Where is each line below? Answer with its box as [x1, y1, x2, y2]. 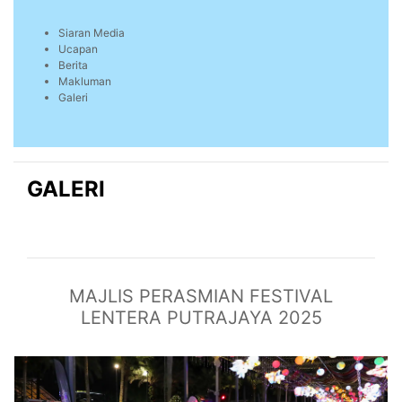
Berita [58, 58, 88, 73]
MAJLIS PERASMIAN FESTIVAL [69, 285, 333, 308]
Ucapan [58, 42, 98, 57]
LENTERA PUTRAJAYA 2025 [80, 307, 322, 329]
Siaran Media [58, 26, 125, 40]
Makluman [58, 74, 111, 89]
